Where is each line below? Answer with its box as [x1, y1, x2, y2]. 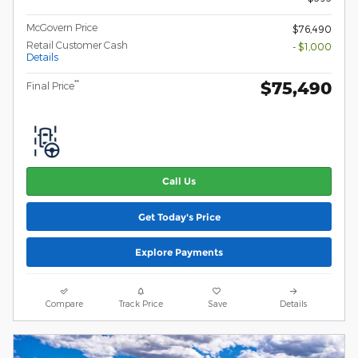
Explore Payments [135, 245, 223, 258]
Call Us [162, 175, 196, 188]
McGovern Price [26, 21, 97, 33]
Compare [46, 297, 84, 308]
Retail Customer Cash [26, 38, 128, 50]
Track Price [118, 297, 163, 308]
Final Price [26, 79, 74, 91]
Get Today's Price [137, 210, 221, 223]
